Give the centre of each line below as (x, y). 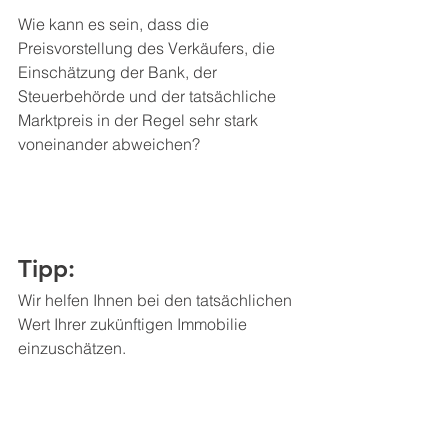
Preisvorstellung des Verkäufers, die (148, 48)
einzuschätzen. (74, 348)
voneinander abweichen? (109, 144)
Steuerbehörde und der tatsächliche (149, 96)
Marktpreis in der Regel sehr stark (140, 120)
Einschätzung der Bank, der (119, 72)
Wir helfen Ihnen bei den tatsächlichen (157, 300)
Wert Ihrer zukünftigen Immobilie (134, 324)
